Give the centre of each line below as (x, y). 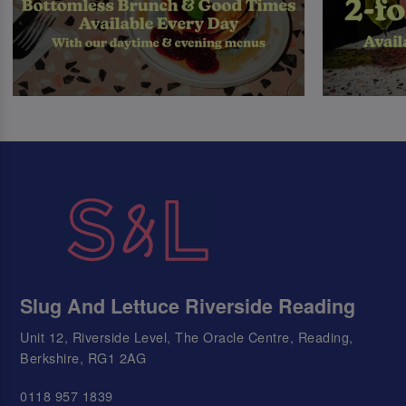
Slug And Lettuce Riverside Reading (188, 305)
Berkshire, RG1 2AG (83, 357)
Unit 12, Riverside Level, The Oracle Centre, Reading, (187, 336)
